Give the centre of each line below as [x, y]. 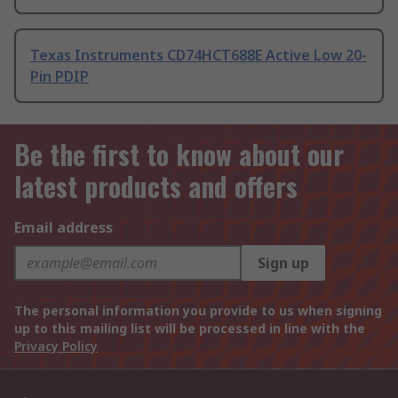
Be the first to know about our [179, 155]
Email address [64, 228]
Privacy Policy [56, 346]
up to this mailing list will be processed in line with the [190, 329]
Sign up [283, 263]
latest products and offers [156, 187]
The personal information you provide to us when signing [198, 311]
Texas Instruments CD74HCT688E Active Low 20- [199, 56]
